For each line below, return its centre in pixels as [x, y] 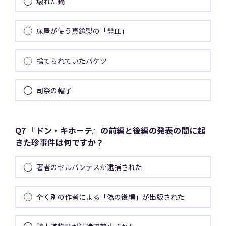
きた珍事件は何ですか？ [60, 143]
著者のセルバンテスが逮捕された [89, 167]
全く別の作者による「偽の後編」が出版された [110, 197]
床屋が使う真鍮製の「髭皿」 [82, 31]
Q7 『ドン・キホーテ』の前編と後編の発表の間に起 [110, 130]
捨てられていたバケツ [72, 61]
